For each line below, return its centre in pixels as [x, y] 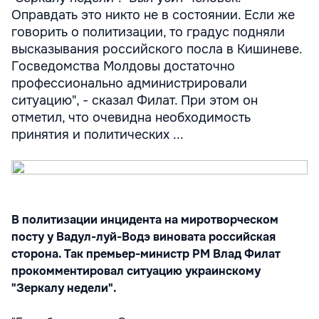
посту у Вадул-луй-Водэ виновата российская [143, 237]
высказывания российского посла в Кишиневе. [157, 49]
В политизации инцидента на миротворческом [145, 220]
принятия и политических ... [98, 135]
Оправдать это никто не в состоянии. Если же [153, 15]
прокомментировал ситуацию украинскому [136, 271]
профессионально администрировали [129, 83]
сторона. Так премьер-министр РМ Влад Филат [146, 254]
